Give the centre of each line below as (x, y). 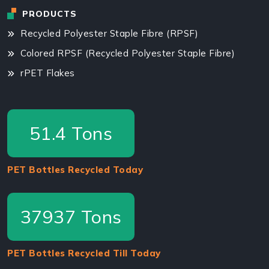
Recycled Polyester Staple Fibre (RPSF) (108, 33)
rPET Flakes (46, 73)
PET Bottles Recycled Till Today (84, 253)
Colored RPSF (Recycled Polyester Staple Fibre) (126, 53)
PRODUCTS (50, 14)
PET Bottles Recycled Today (75, 169)
